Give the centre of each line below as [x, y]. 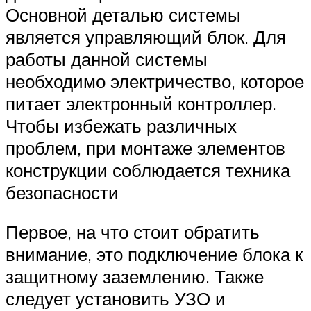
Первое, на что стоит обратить [133, 232]
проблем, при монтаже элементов [145, 148]
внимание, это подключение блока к [154, 254]
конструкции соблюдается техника [148, 170]
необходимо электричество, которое [155, 81]
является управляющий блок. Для [146, 36]
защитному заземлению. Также [135, 277]
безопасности [62, 192]
